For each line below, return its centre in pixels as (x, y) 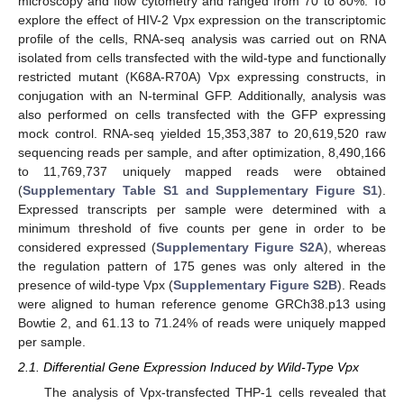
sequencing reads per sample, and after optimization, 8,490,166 (202, 152)
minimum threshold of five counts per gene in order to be (202, 228)
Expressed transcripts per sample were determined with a (202, 209)
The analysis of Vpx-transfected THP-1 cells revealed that (215, 393)
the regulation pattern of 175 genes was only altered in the (202, 266)
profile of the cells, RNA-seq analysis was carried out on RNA (202, 38)
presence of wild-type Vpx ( (96, 285)
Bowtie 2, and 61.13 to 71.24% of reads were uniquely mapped (202, 322)
